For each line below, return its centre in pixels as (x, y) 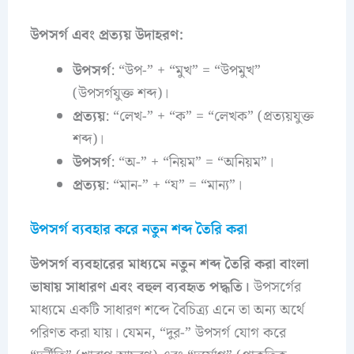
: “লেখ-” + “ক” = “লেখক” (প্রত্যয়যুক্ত (209, 116)
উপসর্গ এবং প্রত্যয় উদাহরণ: (106, 36)
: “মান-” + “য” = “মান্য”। (173, 185)
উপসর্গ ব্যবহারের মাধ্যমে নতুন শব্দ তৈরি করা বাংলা (169, 265)
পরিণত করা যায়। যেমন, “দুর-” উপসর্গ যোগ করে (158, 333)
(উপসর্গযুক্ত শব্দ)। (120, 93)
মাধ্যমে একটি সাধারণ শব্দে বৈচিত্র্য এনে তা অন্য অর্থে (167, 311)
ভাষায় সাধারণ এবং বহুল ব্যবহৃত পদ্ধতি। (139, 288)
